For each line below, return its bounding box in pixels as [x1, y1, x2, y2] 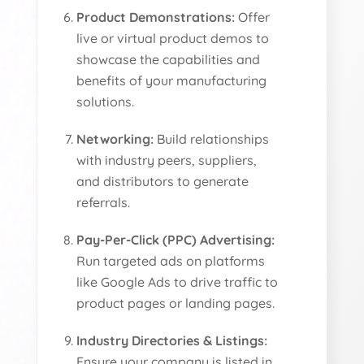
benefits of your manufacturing [76, 71, 267, 89]
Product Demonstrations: [76, 8, 236, 25]
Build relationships [154, 130, 270, 147]
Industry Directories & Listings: [76, 331, 268, 349]
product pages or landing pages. [76, 294, 275, 311]
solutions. [76, 93, 135, 110]
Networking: [76, 130, 154, 147]
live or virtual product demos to [76, 29, 270, 46]
